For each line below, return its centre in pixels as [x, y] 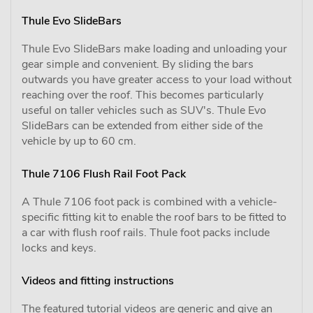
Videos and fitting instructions [98, 281]
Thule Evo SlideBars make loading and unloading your [154, 49]
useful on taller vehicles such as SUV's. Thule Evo [144, 110]
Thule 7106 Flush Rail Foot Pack [104, 174]
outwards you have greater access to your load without [156, 79]
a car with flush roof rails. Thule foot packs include [146, 232]
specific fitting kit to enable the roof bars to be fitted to [154, 217]
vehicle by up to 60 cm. [79, 141]
